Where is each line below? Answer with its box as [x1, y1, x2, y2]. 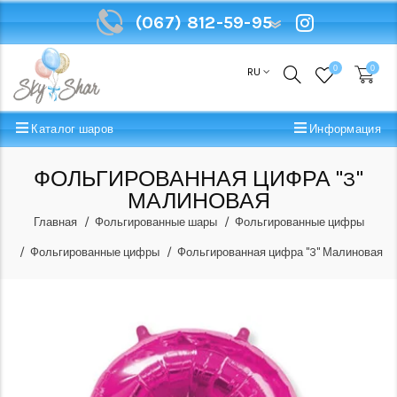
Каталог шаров [28, 122, 114, 136]
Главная [33, 215, 77, 229]
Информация [306, 122, 381, 136]
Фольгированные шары [94, 215, 217, 229]
